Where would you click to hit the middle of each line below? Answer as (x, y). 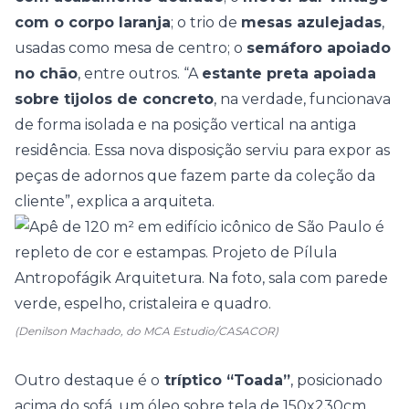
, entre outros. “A (140, 73)
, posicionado (336, 380)
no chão (46, 73)
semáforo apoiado (319, 48)
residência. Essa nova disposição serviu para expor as (202, 150)
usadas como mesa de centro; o (131, 48)
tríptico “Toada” (225, 380)
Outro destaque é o (87, 380)
